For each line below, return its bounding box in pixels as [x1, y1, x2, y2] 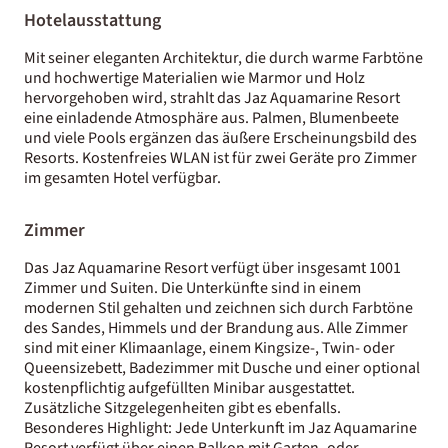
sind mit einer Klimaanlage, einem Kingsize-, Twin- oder [24, 336, 395, 359]
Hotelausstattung [24, 7, 161, 33]
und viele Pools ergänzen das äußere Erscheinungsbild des [24, 126, 417, 149]
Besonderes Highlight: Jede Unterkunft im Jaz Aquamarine [24, 416, 417, 439]
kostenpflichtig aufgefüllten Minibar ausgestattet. [24, 376, 355, 399]
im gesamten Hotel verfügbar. [24, 166, 221, 189]
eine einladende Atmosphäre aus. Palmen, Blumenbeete [24, 106, 399, 129]
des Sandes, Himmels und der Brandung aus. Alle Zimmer [24, 316, 408, 339]
